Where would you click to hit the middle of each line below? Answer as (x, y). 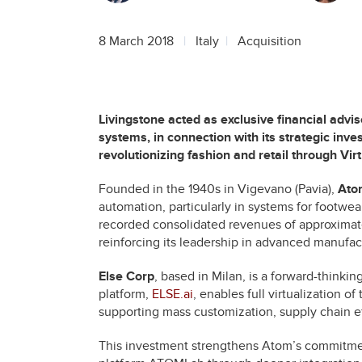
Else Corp (126, 276)
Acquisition (269, 41)
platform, (125, 294)
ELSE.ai (173, 294)
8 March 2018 (136, 41)
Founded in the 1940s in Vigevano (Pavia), (218, 189)
